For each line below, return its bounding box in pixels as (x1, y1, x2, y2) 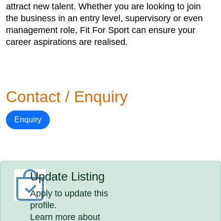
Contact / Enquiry (6, 88, 128, 106)
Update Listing (30, 170, 105, 183)
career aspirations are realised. (6, 37, 128, 47)
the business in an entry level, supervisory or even (6, 13, 203, 23)
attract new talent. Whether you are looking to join (6, 1, 201, 11)
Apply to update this (30, 188, 109, 198)
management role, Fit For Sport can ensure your (6, 25, 195, 35)
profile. (30, 200, 57, 210)
